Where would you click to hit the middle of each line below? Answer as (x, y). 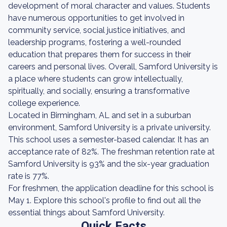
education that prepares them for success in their (100, 54)
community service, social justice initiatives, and (97, 30)
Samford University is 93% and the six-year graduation (109, 164)
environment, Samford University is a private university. (109, 127)
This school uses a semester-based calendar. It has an (108, 140)
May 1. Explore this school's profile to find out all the (104, 200)
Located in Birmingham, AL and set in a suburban (100, 115)
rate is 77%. (29, 176)
